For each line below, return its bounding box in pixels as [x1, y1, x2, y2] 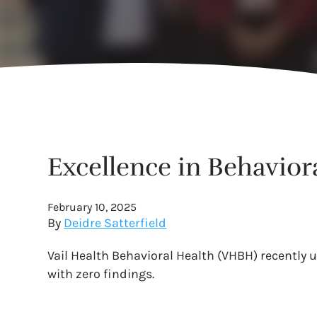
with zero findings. [47, 266, 155, 282]
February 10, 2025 [47, 200, 137, 214]
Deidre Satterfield [64, 215, 167, 231]
